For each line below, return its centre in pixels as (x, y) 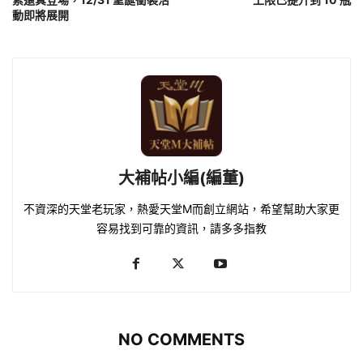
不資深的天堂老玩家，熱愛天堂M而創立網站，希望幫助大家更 (181, 209)
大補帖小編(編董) (181, 179)
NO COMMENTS (181, 340)
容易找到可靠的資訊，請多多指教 (181, 228)
